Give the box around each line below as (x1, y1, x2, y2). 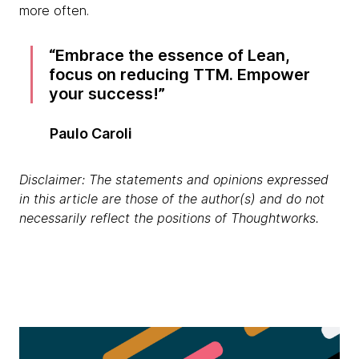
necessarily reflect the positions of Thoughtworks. (19, 210, 319, 226)
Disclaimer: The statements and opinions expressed (19, 171, 329, 188)
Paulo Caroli (50, 125, 133, 142)
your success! (49, 84, 159, 103)
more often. (19, 2, 89, 18)
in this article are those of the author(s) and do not (19, 191, 325, 207)
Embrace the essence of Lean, (55, 46, 291, 65)
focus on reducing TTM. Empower (49, 65, 311, 84)
